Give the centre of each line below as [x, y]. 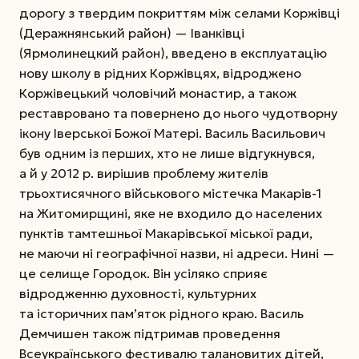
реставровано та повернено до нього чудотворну [178, 113]
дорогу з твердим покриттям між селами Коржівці [179, 12]
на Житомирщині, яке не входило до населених [171, 213]
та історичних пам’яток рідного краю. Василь [161, 313]
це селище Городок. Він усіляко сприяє [143, 273]
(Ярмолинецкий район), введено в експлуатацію [173, 52]
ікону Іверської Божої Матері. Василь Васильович [172, 133]
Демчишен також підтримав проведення [150, 333]
